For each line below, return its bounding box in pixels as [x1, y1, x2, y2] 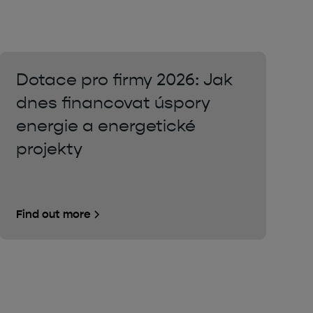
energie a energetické [15, 115, 196, 136]
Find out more [15, 207, 91, 221]
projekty [15, 138, 82, 159]
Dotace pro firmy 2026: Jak [15, 69, 233, 89]
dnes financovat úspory [15, 92, 210, 112]
